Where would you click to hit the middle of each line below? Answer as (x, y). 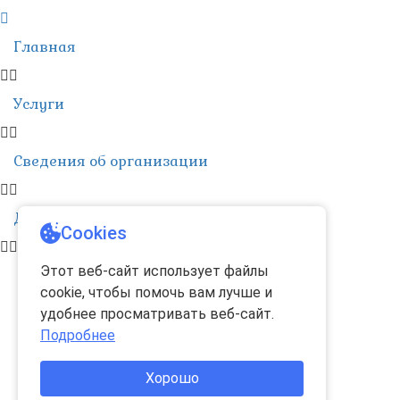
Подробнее (78, 335)
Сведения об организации (111, 162)
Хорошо (172, 378)
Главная (45, 47)
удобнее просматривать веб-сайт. (157, 314)
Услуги (39, 104)
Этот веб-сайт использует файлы (154, 271)
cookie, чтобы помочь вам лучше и (156, 292)
